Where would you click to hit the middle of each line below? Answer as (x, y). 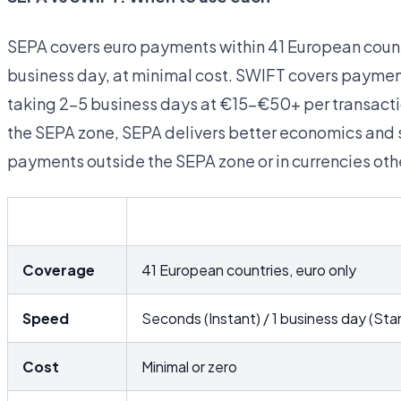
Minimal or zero (189, 367)
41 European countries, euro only (249, 270)
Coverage (59, 270)
